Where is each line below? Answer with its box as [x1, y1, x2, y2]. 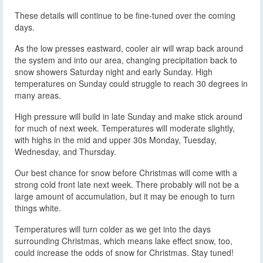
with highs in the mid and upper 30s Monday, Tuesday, [15, 133, 217, 146]
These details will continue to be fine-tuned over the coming [15, 9, 235, 21]
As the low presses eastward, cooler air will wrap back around [15, 42, 243, 54]
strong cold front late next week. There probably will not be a [15, 178, 239, 190]
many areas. [15, 89, 61, 101]
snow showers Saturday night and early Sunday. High [15, 65, 213, 77]
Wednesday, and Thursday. [15, 145, 116, 157]
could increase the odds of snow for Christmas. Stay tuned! [15, 246, 234, 258]
